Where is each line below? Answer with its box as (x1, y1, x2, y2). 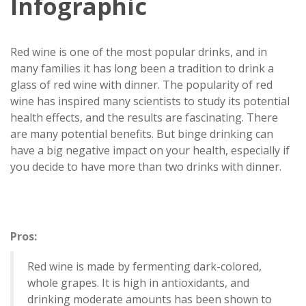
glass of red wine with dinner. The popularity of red (10, 77, 273, 92)
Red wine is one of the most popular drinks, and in (10, 44, 267, 59)
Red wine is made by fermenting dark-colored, (27, 259, 262, 274)
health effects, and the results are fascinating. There (10, 110, 278, 125)
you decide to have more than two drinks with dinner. (10, 159, 281, 174)
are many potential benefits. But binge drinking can (10, 126, 273, 141)
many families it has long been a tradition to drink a (10, 61, 274, 76)
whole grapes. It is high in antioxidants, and (27, 275, 249, 290)
